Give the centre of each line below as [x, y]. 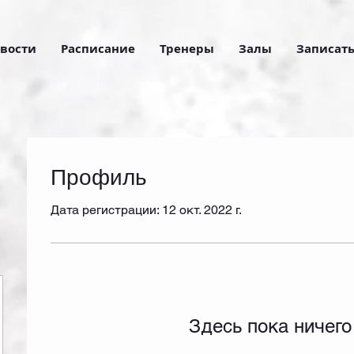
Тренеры [187, 49]
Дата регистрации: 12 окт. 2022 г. [146, 210]
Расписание [98, 49]
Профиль [99, 177]
